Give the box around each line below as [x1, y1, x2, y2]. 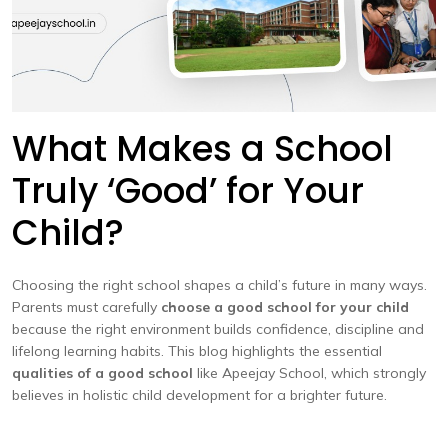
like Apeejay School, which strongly [193, 364, 426, 382]
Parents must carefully [12, 298, 161, 316]
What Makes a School [12, 124, 393, 173]
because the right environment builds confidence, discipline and [12, 320, 424, 338]
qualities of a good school [12, 364, 193, 382]
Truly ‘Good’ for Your [12, 166, 364, 215]
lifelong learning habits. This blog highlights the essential [12, 342, 382, 360]
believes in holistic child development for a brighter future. [12, 386, 387, 404]
